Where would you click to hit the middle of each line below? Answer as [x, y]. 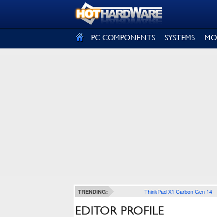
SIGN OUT [28, 13]
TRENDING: [93, 192]
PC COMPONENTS [123, 38]
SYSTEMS [180, 38]
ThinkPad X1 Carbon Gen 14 [178, 191]
